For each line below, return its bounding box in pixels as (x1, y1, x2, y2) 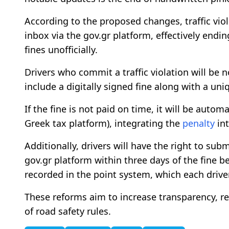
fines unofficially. (25, 43, 98, 56)
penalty (182, 117, 215, 130)
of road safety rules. (25, 205, 111, 218)
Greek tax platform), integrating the (25, 117, 182, 130)
